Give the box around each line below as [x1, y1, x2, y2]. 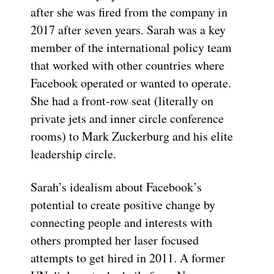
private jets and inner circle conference [31, 110, 224, 127]
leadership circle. [31, 146, 116, 163]
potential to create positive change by [31, 196, 215, 213]
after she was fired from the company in [31, 4, 228, 21]
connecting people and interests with [31, 214, 212, 231]
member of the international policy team [31, 39, 232, 56]
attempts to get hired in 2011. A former [31, 250, 225, 267]
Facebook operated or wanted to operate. [31, 75, 231, 92]
